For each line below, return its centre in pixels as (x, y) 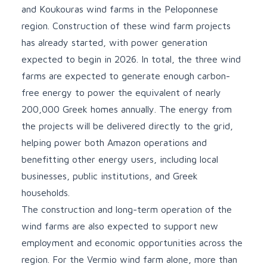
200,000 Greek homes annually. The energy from (127, 109)
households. (46, 192)
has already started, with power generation (114, 42)
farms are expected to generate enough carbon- (126, 75)
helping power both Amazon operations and (114, 142)
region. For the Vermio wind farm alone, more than (129, 259)
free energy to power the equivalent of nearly (121, 92)
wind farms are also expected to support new (120, 226)
